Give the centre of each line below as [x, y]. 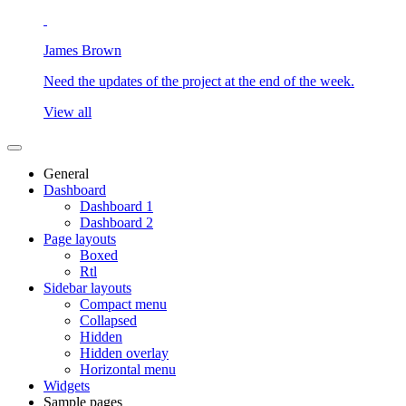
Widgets [67, 386]
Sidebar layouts [87, 288]
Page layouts [80, 239]
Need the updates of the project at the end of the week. [199, 81]
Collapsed [108, 320]
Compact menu [123, 304]
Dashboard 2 [116, 222]
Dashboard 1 [116, 206]
